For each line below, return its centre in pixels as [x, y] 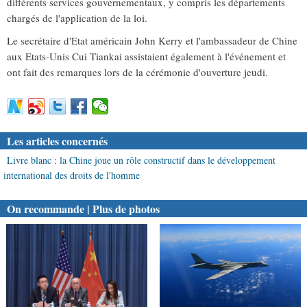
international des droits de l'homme [72, 175]
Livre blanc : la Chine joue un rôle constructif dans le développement [141, 160]
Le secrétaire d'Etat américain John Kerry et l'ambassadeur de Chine [152, 41]
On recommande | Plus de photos [83, 209]
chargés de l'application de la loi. [77, 18]
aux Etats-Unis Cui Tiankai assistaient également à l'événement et [146, 57]
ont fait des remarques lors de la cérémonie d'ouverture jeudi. [137, 72]
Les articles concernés [57, 141]
